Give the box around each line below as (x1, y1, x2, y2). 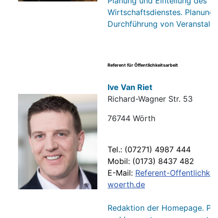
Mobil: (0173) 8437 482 (108, 156, 194, 166)
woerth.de (108, 180, 145, 190)
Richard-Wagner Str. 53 (108, 94, 193, 104)
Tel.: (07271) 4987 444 (108, 145, 191, 155)
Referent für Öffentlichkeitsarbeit (108, 62, 178, 68)
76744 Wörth (108, 113, 155, 124)
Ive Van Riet (108, 82, 152, 92)
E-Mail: (108, 168, 135, 178)
